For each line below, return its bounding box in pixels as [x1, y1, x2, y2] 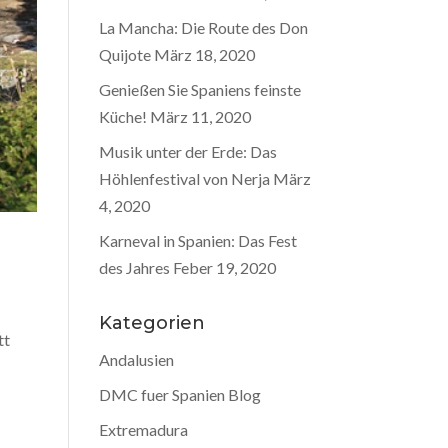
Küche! [98, 107, 147, 126]
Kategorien [98, 312, 205, 334]
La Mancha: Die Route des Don [98, 18, 308, 37]
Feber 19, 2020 [172, 258, 276, 277]
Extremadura [98, 420, 188, 439]
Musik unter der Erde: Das [98, 142, 277, 161]
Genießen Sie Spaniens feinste [98, 80, 301, 99]
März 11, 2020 [149, 107, 251, 126]
